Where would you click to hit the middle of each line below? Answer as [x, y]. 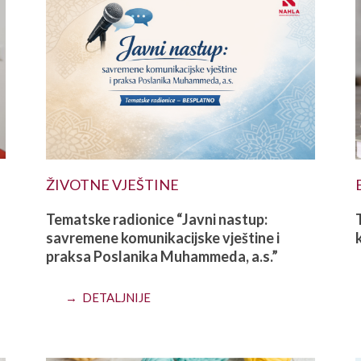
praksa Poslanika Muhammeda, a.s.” [162, 256]
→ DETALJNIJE [108, 297]
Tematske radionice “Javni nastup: [157, 219]
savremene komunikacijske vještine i [163, 237]
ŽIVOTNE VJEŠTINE [113, 184]
